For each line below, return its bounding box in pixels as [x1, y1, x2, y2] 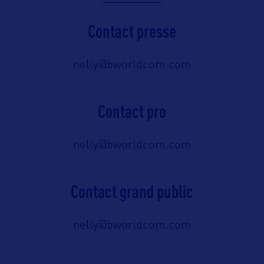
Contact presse [88, 21, 176, 42]
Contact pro [98, 101, 166, 122]
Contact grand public [71, 181, 193, 202]
